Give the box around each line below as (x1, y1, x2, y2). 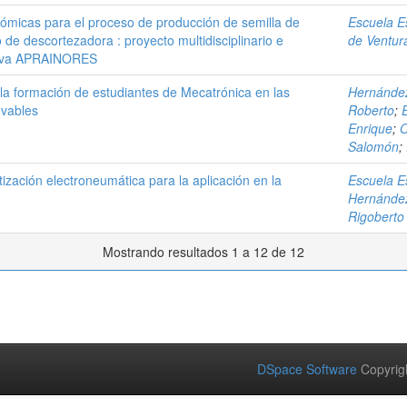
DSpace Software (257, 360, 357, 378)
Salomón (348, 137, 399, 155)
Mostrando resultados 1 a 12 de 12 (103, 243, 304, 261)
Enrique (348, 119, 392, 137)
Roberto (348, 101, 394, 119)
